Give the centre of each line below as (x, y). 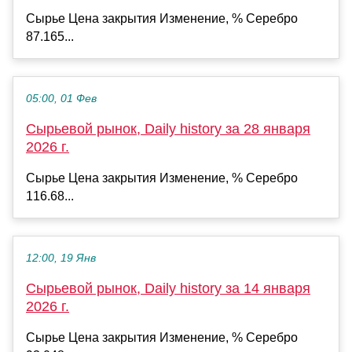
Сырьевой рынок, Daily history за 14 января (168, 288)
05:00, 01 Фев (61, 98)
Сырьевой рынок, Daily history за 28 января (168, 128)
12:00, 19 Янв (61, 258)
